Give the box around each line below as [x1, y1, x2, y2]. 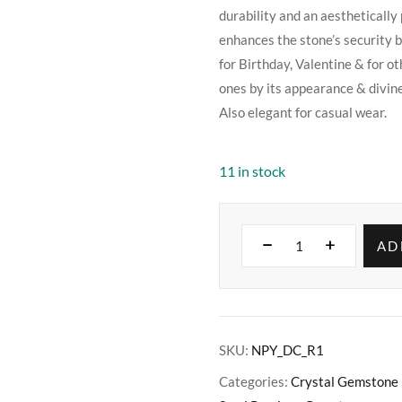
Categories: [219, 372, 291, 389]
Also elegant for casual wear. [219, 103, 387, 120]
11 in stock [219, 162, 285, 179]
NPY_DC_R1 [251, 341, 324, 358]
